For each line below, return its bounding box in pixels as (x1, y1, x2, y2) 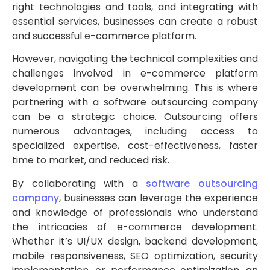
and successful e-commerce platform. (12, 28, 196, 43)
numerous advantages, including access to (12, 124, 258, 139)
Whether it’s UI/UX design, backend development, (12, 234, 258, 248)
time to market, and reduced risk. (12, 153, 169, 168)
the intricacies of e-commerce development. (12, 219, 258, 234)
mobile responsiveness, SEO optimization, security (12, 248, 258, 263)
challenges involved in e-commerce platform (12, 66, 258, 81)
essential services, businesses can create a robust (12, 14, 258, 28)
